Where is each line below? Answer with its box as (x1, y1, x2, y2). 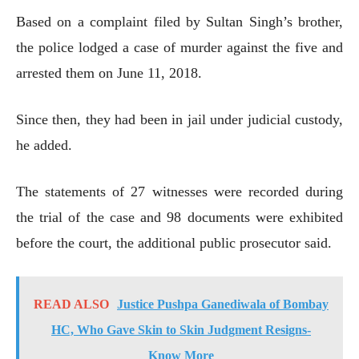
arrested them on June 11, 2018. (16, 64, 202, 81)
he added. (16, 136, 72, 153)
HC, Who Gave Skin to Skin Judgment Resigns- (51, 322, 311, 337)
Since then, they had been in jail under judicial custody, (16, 111, 343, 127)
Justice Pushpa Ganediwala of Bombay (117, 296, 329, 311)
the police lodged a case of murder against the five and (16, 38, 343, 55)
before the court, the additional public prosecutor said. (16, 234, 332, 251)
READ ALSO (34, 296, 109, 311)
